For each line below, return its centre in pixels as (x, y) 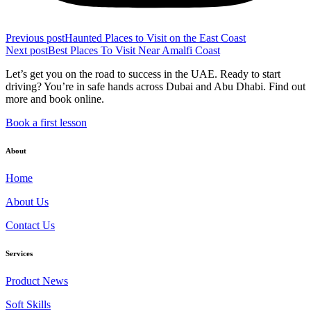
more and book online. (55, 99)
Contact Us (30, 226)
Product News (37, 281)
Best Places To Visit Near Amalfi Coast (134, 51)
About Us (27, 202)
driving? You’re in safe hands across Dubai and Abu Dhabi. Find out (155, 87)
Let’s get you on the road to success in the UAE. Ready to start (143, 74)
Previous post (35, 38)
